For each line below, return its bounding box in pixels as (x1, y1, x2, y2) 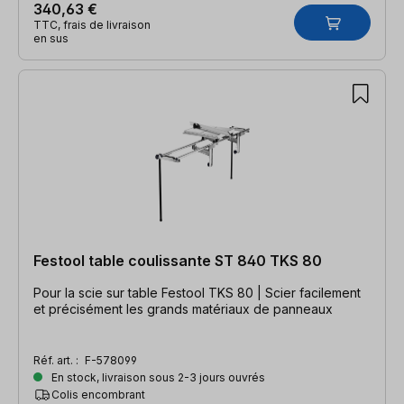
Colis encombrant (51, 387, 145, 401)
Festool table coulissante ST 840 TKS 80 (33, 251, 322, 270)
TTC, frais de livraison (33, 17, 151, 32)
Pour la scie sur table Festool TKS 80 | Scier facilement (33, 284, 361, 300)
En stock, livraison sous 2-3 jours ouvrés (49, 370, 265, 384)
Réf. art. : (33, 353, 81, 367)
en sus (33, 31, 69, 45)
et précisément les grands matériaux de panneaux (33, 300, 333, 317)
